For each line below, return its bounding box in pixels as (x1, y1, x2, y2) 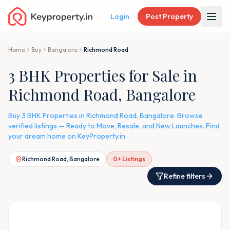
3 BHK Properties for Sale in (8, 65, 197, 86)
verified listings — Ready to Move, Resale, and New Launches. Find (8, 121, 220, 130)
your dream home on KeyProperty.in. (8, 131, 127, 141)
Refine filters (164, 171, 205, 181)
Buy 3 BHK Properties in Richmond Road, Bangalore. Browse (8, 111, 203, 120)
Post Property (146, 12, 193, 21)
